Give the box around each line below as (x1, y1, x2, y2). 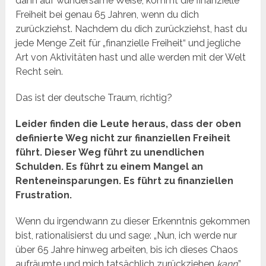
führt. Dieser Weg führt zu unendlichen (15, 147, 205, 159)
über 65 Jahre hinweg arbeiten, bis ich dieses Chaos (15, 244, 239, 256)
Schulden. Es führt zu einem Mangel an (15, 161, 204, 173)
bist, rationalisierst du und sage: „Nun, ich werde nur (15, 230, 237, 242)
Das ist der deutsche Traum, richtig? (15, 92, 173, 104)
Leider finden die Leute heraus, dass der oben (15, 118, 242, 130)
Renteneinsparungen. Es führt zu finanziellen (15, 175, 234, 187)
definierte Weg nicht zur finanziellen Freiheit (15, 132, 231, 144)
